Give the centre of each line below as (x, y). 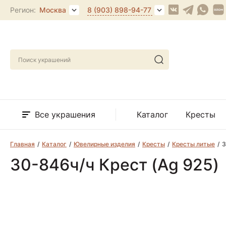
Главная (22, 144)
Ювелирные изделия (104, 144)
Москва (53, 10)
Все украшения (65, 114)
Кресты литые (193, 144)
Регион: (24, 10)
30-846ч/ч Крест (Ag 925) (115, 164)
